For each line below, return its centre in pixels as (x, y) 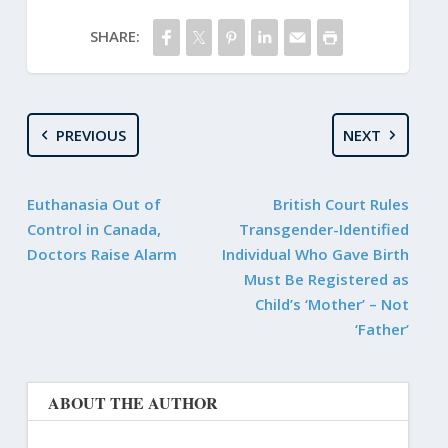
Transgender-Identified (324, 228)
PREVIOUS (91, 134)
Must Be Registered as (327, 278)
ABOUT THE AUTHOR (132, 402)
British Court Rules (341, 203)
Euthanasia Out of (93, 203)
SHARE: (114, 35)
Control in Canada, (93, 228)
